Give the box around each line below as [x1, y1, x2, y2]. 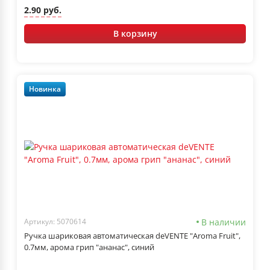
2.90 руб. [24, 4, 61, 16]
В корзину [113, 27, 157, 39]
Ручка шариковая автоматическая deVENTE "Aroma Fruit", [24, 230, 240, 241]
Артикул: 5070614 [24, 216, 86, 227]
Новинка [29, 84, 61, 95]
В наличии [201, 216, 246, 228]
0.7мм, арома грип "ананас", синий [24, 241, 154, 253]
